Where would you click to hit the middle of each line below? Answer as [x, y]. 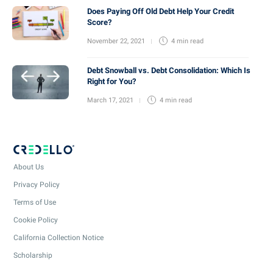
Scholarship [33, 255]
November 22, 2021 [116, 41]
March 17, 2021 [110, 101]
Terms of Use [35, 202]
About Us [29, 167]
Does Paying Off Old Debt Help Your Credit [161, 12]
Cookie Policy [36, 220]
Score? [99, 23]
